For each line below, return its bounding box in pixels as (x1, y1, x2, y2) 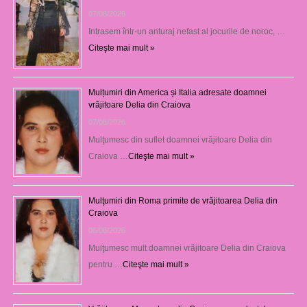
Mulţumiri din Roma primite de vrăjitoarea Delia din (88, 195, 278, 206)
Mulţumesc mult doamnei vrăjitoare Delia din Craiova (88, 243, 286, 253)
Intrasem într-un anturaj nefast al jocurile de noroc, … (88, 26, 285, 36)
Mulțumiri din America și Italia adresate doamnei (88, 87, 267, 97)
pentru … (88, 259, 123, 269)
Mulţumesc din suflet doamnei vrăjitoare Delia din (88, 134, 272, 145)
